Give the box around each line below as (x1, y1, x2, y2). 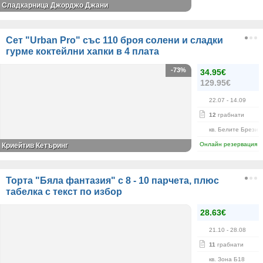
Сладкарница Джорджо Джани (2, 1, 108, 9)
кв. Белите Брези (209, 126, 258, 133)
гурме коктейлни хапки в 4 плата (6, 46, 159, 56)
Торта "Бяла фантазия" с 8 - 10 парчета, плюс (6, 176, 219, 186)
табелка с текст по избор (6, 187, 122, 197)
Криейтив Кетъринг (2, 141, 68, 150)
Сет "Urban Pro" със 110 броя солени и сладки (6, 35, 223, 45)
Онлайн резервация (200, 141, 257, 147)
